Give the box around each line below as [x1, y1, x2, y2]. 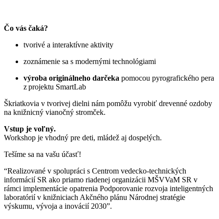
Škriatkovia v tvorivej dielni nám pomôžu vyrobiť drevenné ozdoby [4, 99, 212, 108]
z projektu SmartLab [23, 83, 86, 91]
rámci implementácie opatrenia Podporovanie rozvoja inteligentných [4, 184, 213, 193]
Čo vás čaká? [4, 24, 48, 33]
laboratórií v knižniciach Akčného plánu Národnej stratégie [4, 193, 185, 202]
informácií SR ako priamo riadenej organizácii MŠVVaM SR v [4, 175, 197, 184]
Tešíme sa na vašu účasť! [4, 150, 83, 159]
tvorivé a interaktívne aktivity [23, 41, 113, 49]
